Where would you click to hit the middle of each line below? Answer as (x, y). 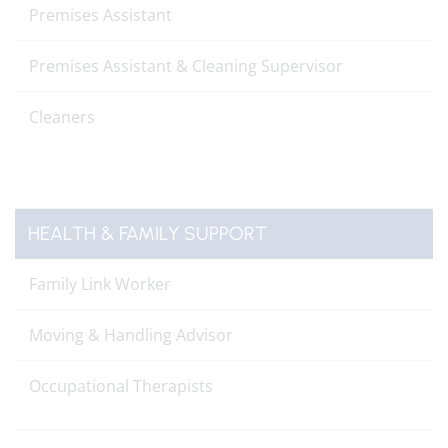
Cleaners (62, 117)
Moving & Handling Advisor (131, 335)
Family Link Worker (102, 284)
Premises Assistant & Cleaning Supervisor (188, 66)
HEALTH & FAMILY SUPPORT (147, 233)
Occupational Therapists (121, 386)
